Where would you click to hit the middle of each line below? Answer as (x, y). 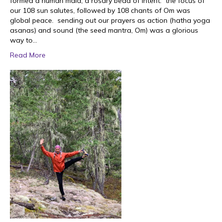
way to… (24, 40)
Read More (28, 55)
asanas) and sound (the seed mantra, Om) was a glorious (104, 30)
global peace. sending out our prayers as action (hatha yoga (110, 20)
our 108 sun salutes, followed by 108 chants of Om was (100, 10)
